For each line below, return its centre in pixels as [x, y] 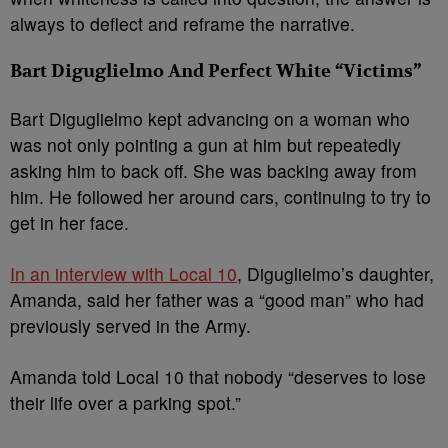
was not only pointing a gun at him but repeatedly [205, 145]
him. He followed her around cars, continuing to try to [220, 197]
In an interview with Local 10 [123, 274]
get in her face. [72, 223]
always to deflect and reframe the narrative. [185, 24]
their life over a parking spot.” [125, 403]
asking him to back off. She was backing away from [213, 171]
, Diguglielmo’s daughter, [335, 274]
